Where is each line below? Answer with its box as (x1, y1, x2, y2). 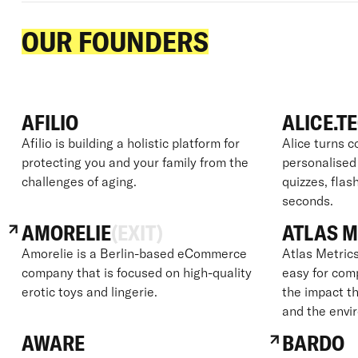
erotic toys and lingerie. (21, 283, 157, 300)
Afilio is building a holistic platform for (21, 134, 240, 151)
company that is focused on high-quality (21, 264, 252, 280)
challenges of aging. (21, 173, 137, 189)
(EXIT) (110, 219, 163, 246)
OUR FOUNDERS (21, 23, 209, 59)
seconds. (282, 192, 334, 209)
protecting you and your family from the (21, 153, 249, 170)
